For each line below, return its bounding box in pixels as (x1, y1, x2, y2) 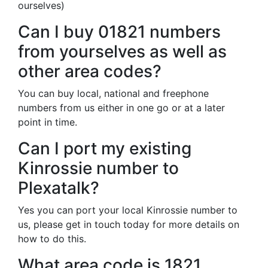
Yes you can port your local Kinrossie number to (18, 204, 237, 216)
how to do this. (18, 233, 86, 245)
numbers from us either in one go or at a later (18, 102, 225, 114)
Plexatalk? (18, 178, 99, 198)
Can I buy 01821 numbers (18, 22, 221, 42)
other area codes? (18, 61, 162, 81)
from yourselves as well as (18, 41, 227, 62)
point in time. (18, 116, 77, 128)
